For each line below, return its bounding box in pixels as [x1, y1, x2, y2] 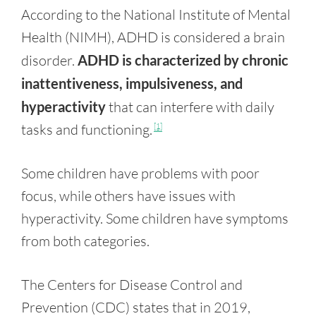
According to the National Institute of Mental [21, 6, 291, 23]
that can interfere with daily [106, 98, 274, 116]
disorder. [21, 51, 78, 69]
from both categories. [21, 232, 150, 250]
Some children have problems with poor [21, 164, 260, 182]
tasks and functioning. [21, 121, 152, 138]
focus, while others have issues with [21, 187, 236, 205]
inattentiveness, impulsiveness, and [21, 75, 243, 92]
